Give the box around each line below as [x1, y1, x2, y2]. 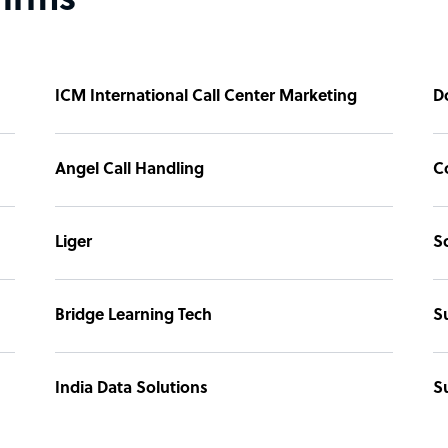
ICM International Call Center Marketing [55, 87, 357, 106]
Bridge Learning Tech [55, 306, 212, 325]
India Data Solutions [55, 379, 208, 398]
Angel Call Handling [55, 160, 204, 179]
